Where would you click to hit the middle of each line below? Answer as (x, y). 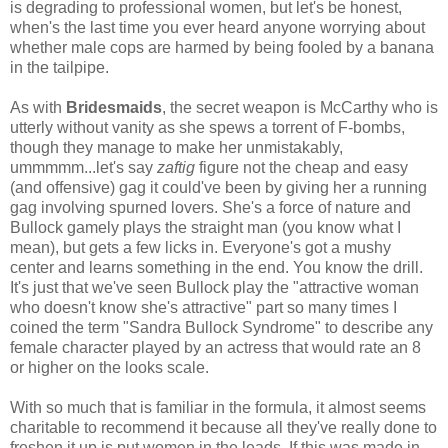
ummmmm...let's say (83, 167)
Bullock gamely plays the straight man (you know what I (205, 227)
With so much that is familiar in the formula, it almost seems (218, 407)
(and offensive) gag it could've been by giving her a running (218, 187)
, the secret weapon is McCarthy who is (300, 107)
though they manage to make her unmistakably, (176, 147)
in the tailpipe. (59, 67)
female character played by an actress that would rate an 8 (215, 347)
